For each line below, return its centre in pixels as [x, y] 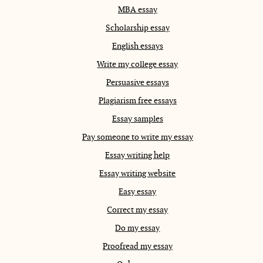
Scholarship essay [137, 28]
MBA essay [137, 10]
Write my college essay [138, 64]
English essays [137, 46]
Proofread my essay [137, 246]
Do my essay [138, 228]
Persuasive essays [137, 82]
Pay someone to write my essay [137, 137]
